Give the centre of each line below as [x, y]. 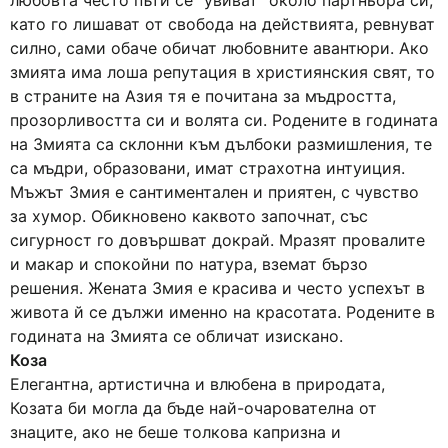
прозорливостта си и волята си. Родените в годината [224, 120]
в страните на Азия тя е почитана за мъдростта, [203, 96]
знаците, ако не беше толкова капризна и [175, 432]
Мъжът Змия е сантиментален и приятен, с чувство [214, 192]
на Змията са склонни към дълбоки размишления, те [221, 144]
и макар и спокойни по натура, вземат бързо [189, 264]
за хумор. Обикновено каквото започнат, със [189, 216]
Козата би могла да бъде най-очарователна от [193, 408]
